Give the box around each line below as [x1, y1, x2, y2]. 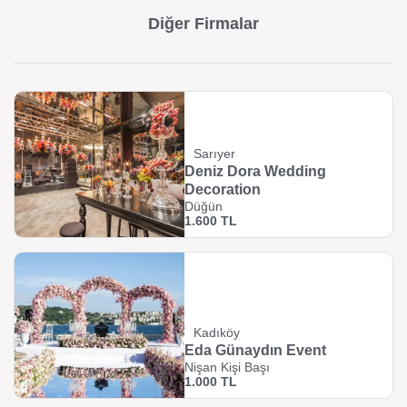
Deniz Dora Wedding [184, 164, 327, 180]
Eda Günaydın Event [184, 342, 327, 359]
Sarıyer [194, 146, 236, 162]
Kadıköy [194, 325, 241, 341]
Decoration [184, 182, 262, 198]
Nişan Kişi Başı [184, 360, 271, 375]
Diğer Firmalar [148, 15, 259, 34]
